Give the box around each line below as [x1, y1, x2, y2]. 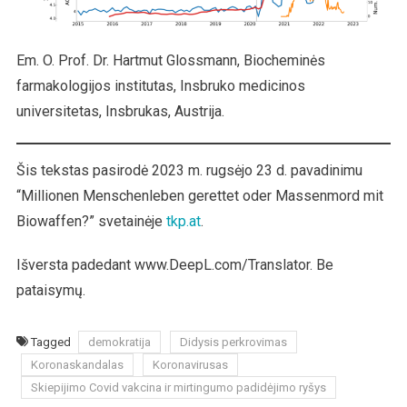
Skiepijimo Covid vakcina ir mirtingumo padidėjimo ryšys [30, 381, 326, 395]
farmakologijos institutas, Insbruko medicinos [15, 77, 305, 95]
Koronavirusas [152, 358, 228, 372]
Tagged [30, 335, 74, 350]
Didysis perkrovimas [179, 335, 287, 350]
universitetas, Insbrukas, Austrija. [15, 103, 224, 121]
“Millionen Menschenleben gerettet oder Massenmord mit [15, 187, 383, 205]
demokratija [87, 335, 151, 350]
